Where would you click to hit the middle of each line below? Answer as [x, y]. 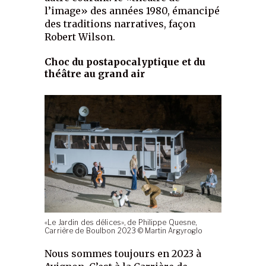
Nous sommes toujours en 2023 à [123, 254]
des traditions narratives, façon [120, 23]
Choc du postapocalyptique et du [125, 61]
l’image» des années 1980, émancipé [132, 10]
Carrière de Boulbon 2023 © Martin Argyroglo [124, 231]
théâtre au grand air [95, 73]
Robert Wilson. [80, 37]
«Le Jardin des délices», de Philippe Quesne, [121, 223]
